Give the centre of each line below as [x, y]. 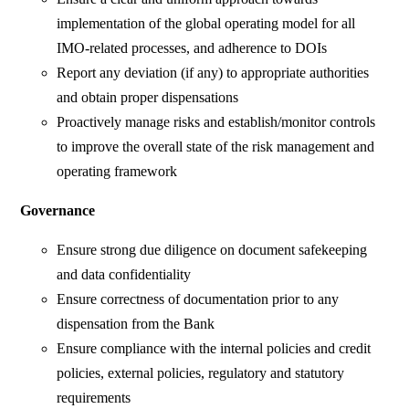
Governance [58, 211]
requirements [94, 398]
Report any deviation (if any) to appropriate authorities [213, 73]
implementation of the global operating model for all [206, 24]
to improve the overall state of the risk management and [216, 147]
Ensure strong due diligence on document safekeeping [212, 250]
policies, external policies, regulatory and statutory [201, 373]
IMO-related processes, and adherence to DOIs [192, 48]
